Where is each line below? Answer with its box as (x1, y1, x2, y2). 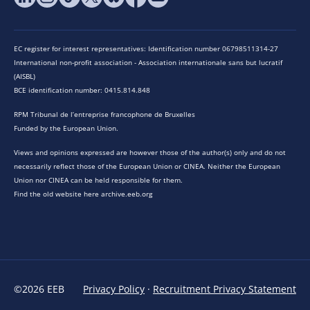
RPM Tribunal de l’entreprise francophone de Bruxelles (14, 109, 195, 120)
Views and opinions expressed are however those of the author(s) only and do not (14, 147, 286, 158)
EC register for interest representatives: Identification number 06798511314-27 (14, 44, 278, 54)
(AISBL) (14, 71, 35, 82)
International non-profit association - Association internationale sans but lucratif (14, 57, 282, 68)
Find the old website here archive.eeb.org (14, 189, 152, 199)
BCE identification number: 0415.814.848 (14, 85, 150, 95)
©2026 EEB (14, 282, 64, 296)
